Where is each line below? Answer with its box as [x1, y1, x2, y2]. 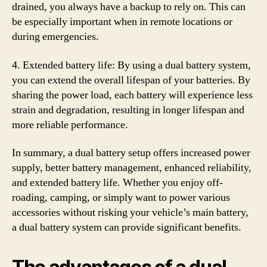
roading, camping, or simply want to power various [12, 191, 230, 204]
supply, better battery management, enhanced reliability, [12, 161, 252, 175]
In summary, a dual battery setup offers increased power [12, 146, 250, 160]
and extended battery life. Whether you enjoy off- [12, 176, 223, 190]
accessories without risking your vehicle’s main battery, [12, 206, 249, 219]
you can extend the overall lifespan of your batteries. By [12, 73, 250, 87]
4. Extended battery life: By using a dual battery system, [12, 58, 251, 72]
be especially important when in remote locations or [12, 15, 232, 29]
